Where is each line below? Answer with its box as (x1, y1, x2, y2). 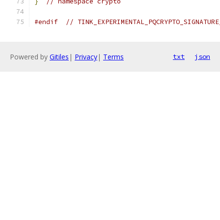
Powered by (10, 52, 50, 61)
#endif (34, 18, 58, 26)
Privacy (75, 52, 97, 61)
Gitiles (50, 52, 69, 61)
